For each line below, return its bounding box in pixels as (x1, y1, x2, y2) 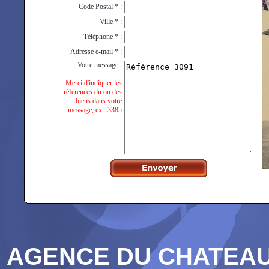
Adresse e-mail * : (70, 47, 122, 56)
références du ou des (64, 88, 122, 96)
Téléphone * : (83, 32, 122, 41)
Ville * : (100, 17, 122, 26)
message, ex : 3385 (68, 106, 122, 114)
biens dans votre (76, 97, 122, 105)
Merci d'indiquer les (65, 79, 122, 87)
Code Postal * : (79, 2, 122, 11)
